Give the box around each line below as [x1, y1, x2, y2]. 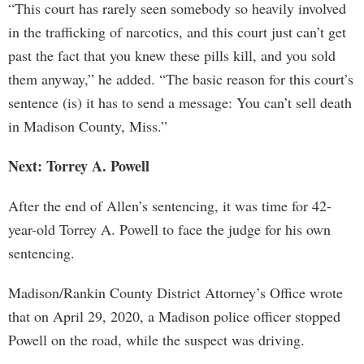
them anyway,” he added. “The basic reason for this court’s [8, 69, 353, 89]
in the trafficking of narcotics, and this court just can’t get [8, 22, 346, 41]
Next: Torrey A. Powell [8, 155, 149, 176]
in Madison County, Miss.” [8, 116, 167, 136]
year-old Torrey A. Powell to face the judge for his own [8, 219, 331, 239]
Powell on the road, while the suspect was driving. [8, 330, 305, 349]
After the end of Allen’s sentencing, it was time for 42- [8, 196, 331, 215]
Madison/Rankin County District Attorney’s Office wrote [8, 283, 343, 302]
